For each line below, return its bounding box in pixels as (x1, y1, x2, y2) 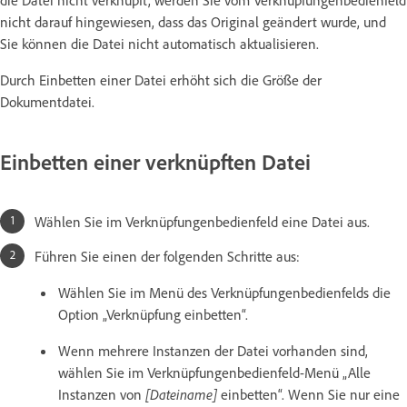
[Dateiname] (145, 384, 217, 403)
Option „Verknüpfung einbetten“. (58, 304, 248, 323)
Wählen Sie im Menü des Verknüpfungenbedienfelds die (58, 283, 391, 302)
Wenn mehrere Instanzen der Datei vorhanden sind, (58, 341, 368, 360)
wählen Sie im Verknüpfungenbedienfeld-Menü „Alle (58, 362, 371, 382)
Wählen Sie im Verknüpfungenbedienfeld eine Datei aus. (35, 212, 370, 231)
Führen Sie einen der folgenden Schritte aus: (35, 246, 300, 265)
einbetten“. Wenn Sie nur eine (217, 384, 400, 403)
